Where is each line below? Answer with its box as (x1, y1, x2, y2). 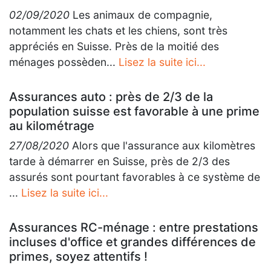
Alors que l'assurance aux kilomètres (69, 139, 255, 152)
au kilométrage (9, 119, 94, 133)
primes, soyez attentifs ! (9, 249, 148, 264)
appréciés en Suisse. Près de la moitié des (9, 40, 219, 53)
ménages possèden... (9, 56, 119, 68)
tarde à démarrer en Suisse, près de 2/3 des (9, 155, 230, 168)
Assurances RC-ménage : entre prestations (9, 220, 258, 235)
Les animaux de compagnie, (70, 8, 212, 21)
